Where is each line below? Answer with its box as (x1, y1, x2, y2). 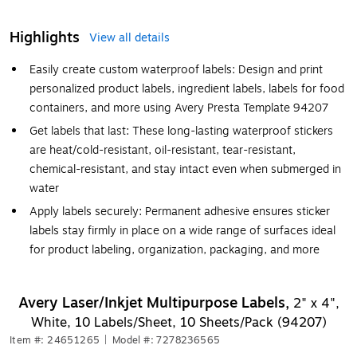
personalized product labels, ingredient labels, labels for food (29, 80, 344, 97)
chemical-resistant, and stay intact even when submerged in (29, 161, 341, 178)
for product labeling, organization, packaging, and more (29, 241, 320, 258)
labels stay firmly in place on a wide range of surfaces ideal (29, 222, 335, 239)
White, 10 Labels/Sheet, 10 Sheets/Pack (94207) (30, 313, 327, 332)
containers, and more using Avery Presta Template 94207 (29, 100, 328, 116)
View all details (89, 29, 170, 46)
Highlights (10, 26, 80, 49)
